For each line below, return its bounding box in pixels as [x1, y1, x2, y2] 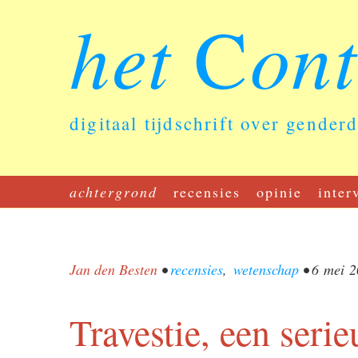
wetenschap [233, 260, 299, 279]
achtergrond [70, 181, 157, 201]
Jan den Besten [70, 260, 157, 279]
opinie [257, 181, 302, 201]
